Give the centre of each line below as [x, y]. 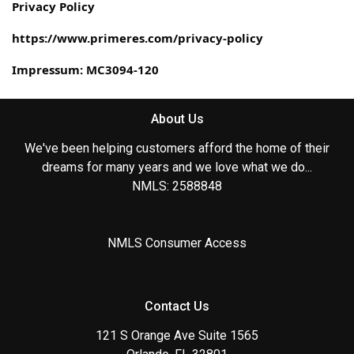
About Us [177, 119]
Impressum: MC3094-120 [85, 70]
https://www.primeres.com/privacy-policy [137, 38]
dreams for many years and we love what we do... [177, 168]
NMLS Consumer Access [177, 243]
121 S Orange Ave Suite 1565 [177, 336]
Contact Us [177, 307]
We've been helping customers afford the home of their [177, 149]
